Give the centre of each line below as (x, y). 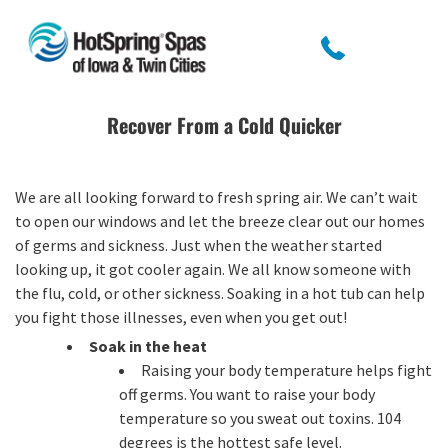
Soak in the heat (148, 346)
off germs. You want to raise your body (247, 394)
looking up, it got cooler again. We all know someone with (213, 269)
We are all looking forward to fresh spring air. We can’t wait (216, 197)
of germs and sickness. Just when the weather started (198, 245)
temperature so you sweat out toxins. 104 (260, 418)
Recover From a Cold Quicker (224, 125)
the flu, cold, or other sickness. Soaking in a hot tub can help (220, 293)
